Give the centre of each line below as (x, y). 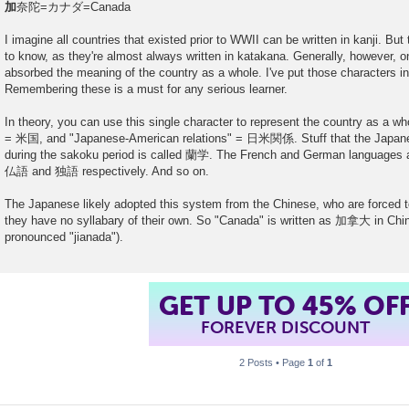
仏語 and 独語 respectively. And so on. (107, 172)
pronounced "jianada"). (64, 237)
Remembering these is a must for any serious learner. (146, 89)
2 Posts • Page (273, 363)
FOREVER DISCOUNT (285, 327)
